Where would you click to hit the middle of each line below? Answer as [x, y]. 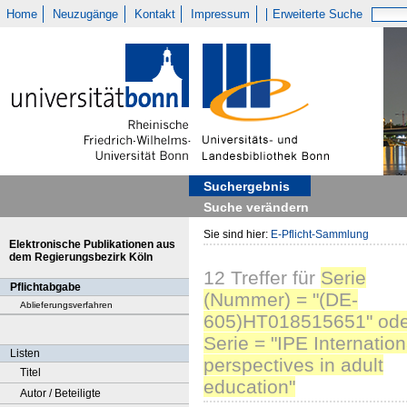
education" [249, 387]
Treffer [256, 278]
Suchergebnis [247, 186]
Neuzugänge [86, 14]
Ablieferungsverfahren [66, 305]
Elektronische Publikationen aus [92, 244]
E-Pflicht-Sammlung [320, 234]
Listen [25, 353]
